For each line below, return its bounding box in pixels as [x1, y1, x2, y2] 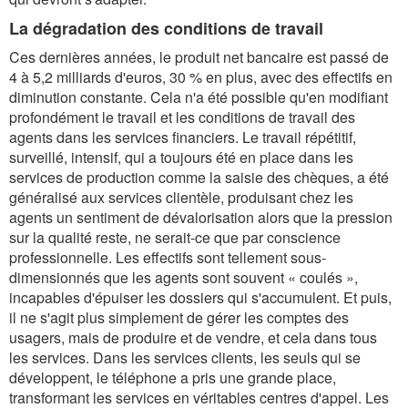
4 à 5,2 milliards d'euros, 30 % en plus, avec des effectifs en [9, 66, 393, 87]
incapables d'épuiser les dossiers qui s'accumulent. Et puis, [9, 287, 392, 308]
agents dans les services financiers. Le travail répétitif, [9, 127, 356, 148]
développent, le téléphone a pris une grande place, [9, 367, 336, 388]
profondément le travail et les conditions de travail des [9, 107, 355, 127]
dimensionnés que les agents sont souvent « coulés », [9, 267, 358, 288]
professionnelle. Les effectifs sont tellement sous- [9, 247, 326, 268]
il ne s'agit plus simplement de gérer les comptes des [9, 307, 349, 328]
